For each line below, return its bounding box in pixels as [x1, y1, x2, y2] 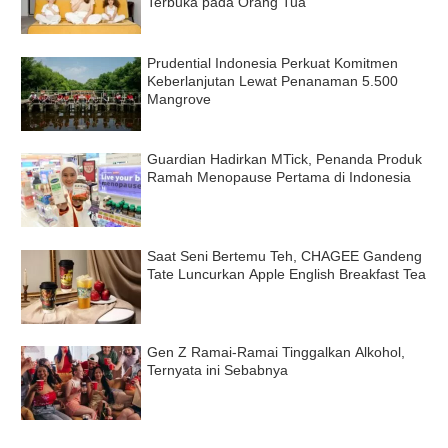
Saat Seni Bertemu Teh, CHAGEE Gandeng [147, 247, 423, 264]
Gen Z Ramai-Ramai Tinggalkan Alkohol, [147, 344, 406, 361]
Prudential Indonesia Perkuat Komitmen [147, 54, 399, 71]
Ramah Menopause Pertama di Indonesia [147, 169, 412, 186]
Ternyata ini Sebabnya [147, 362, 289, 379]
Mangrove [147, 90, 212, 107]
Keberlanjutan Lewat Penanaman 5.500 [147, 72, 399, 89]
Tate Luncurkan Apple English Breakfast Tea [147, 265, 427, 282]
